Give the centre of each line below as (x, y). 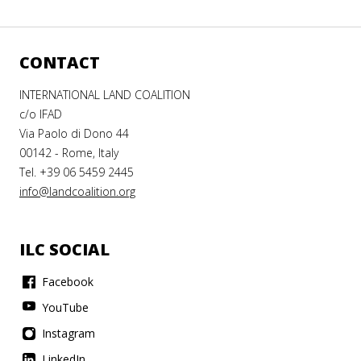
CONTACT (60, 62)
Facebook (66, 281)
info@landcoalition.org (77, 191)
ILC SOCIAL (64, 249)
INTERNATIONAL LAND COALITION (105, 94)
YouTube (64, 307)
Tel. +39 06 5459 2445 (77, 172)
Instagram (67, 333)
